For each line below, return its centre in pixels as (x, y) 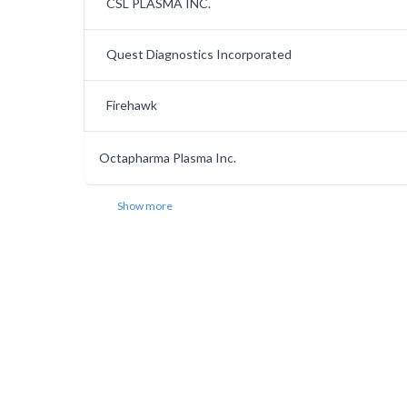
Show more (145, 206)
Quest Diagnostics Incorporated (199, 55)
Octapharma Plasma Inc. (168, 158)
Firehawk (132, 105)
